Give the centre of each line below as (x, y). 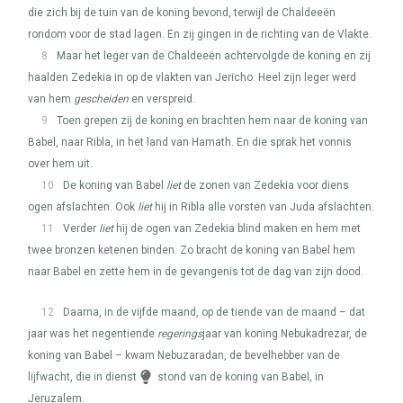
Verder (81, 228)
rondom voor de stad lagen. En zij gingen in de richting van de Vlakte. (200, 34)
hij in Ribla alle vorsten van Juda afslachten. (263, 207)
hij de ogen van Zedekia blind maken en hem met (237, 228)
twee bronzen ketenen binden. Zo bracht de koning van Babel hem (192, 250)
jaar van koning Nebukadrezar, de (285, 334)
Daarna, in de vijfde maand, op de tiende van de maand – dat (214, 312)
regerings (180, 334)
